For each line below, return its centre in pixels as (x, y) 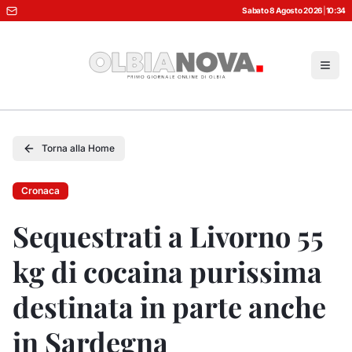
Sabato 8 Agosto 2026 (282, 10)
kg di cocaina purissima (167, 271)
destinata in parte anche (169, 306)
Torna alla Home (78, 148)
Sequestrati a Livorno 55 (168, 236)
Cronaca (40, 191)
